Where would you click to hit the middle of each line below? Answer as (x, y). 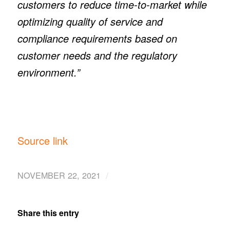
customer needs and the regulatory (97, 55)
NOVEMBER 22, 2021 (59, 175)
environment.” (49, 72)
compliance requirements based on (97, 38)
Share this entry (48, 213)
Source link (42, 140)
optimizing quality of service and (90, 21)
